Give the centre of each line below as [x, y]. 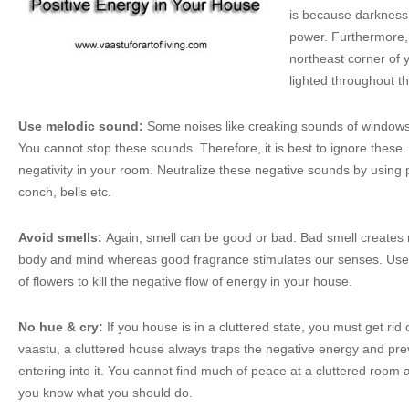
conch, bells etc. [65, 192]
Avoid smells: [60, 237]
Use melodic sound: [83, 126]
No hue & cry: [61, 327]
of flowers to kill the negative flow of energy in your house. [185, 281]
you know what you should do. [105, 393]
